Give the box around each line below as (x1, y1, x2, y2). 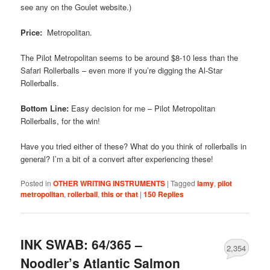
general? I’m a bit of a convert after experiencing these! (20, 153, 214, 165)
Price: (20, 26, 43, 38)
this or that (101, 189, 139, 200)
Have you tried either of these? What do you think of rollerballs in (20, 140, 247, 152)
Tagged (171, 178, 196, 189)
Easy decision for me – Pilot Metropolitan (71, 102, 216, 115)
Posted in (20, 178, 52, 189)
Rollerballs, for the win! (20, 115, 101, 127)
